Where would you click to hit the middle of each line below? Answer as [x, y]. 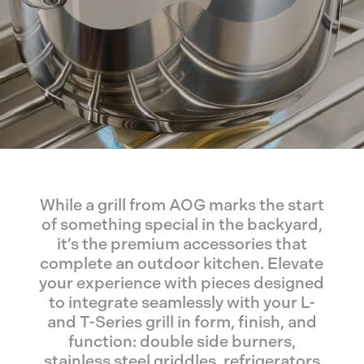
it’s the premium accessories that [182, 245]
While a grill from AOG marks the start [182, 206]
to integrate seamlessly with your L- [182, 303]
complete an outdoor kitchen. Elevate [182, 264]
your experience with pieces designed [182, 284]
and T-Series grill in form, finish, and [182, 323]
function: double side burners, [182, 342]
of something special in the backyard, [182, 225]
